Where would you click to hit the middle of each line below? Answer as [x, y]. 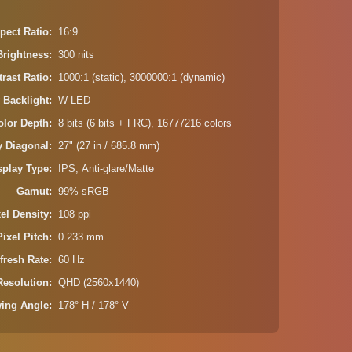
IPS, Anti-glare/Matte [106, 169]
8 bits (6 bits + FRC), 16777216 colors [145, 123]
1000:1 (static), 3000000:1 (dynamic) [142, 78]
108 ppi [75, 214]
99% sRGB [84, 192]
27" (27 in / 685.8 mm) [109, 146]
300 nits [77, 55]
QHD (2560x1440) [99, 283]
